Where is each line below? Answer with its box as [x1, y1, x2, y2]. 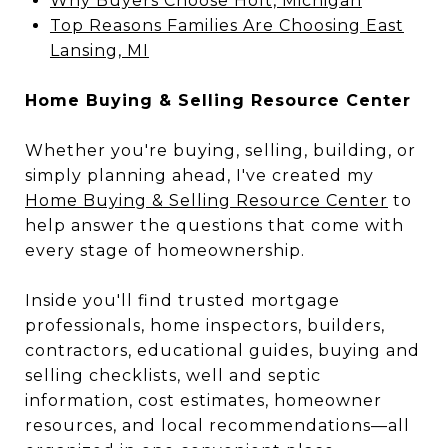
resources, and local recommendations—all [25, 416, 410, 435]
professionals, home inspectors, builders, [25, 316, 385, 335]
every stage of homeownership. [25, 241, 305, 260]
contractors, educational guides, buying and [25, 341, 420, 360]
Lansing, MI [49, 41, 149, 60]
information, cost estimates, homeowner [25, 391, 382, 410]
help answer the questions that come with [25, 216, 404, 235]
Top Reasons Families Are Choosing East [49, 16, 404, 35]
